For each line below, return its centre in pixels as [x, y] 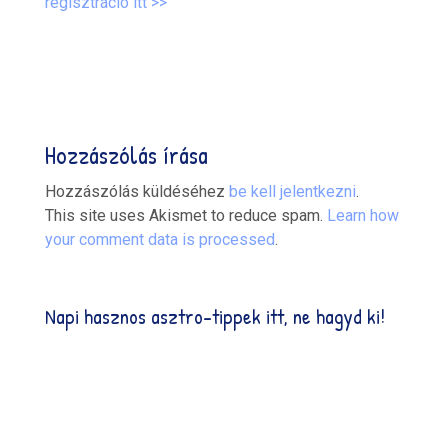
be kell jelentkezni [292, 191]
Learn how [362, 215]
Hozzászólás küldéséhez [136, 191]
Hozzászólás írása [126, 155]
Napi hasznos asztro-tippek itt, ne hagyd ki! [214, 316]
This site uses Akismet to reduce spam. [185, 215]
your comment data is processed [159, 239]
